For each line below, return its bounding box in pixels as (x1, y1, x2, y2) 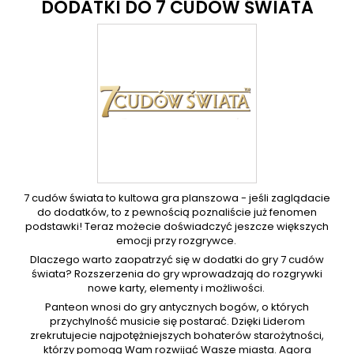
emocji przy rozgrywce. (115, 233, 239, 248)
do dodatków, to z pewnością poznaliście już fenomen (37, 205, 317, 220)
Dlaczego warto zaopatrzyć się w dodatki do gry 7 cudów (30, 252, 324, 267)
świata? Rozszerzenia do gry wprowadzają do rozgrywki (32, 266, 322, 281)
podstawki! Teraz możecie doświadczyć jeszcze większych (25, 219, 329, 234)
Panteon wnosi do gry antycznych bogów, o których (45, 299, 309, 314)
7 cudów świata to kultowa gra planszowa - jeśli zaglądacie (24, 190, 330, 205)
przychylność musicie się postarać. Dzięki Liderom (49, 314, 305, 329)
